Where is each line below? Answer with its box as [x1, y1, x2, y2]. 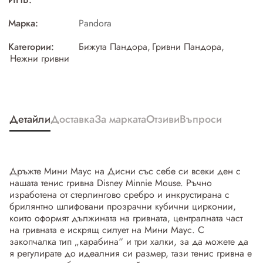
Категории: [8, 40, 54, 53]
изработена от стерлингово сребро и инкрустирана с [9, 188, 230, 201]
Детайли [9, 112, 50, 127]
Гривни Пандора [152, 40, 221, 53]
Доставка [50, 112, 95, 127]
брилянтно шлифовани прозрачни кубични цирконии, [9, 200, 236, 213]
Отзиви [146, 112, 180, 127]
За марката [95, 112, 146, 127]
